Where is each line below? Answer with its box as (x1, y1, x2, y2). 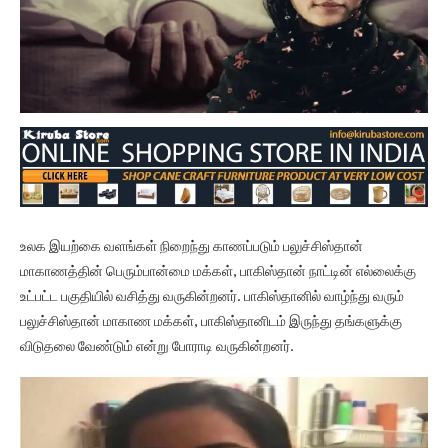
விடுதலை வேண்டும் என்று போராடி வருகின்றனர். (20, 338, 294, 356)
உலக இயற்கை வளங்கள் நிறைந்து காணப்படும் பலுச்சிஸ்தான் (20, 238, 363, 256)
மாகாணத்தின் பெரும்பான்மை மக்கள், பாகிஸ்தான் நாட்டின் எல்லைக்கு (20, 263, 416, 281)
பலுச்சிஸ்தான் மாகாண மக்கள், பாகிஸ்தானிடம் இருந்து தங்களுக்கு (20, 313, 402, 331)
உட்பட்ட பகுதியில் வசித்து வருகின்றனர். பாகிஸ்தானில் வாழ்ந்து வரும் (20, 288, 404, 306)
